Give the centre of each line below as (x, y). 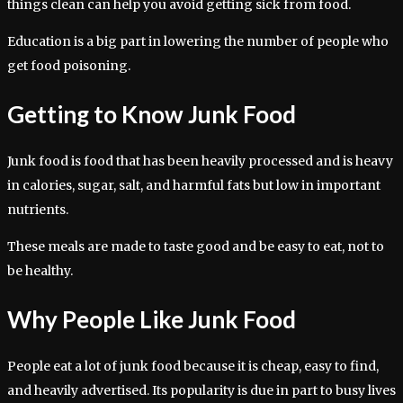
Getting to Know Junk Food (152, 114)
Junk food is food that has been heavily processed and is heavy (200, 161)
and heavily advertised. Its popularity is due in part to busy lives (201, 391)
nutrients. (38, 210)
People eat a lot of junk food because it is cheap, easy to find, (193, 367)
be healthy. (40, 271)
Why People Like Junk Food (152, 319)
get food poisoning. (69, 66)
